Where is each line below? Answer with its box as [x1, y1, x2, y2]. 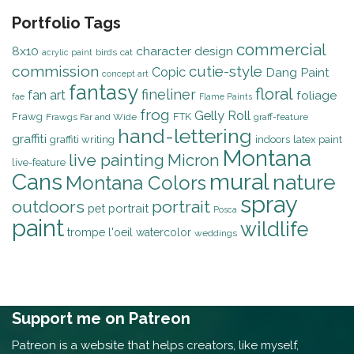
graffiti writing [50, 134, 115, 146]
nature [273, 170, 336, 195]
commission [12, 62, 99, 81]
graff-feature [254, 111, 308, 123]
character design [136, 43, 233, 59]
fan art [28, 88, 66, 104]
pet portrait [88, 201, 149, 216]
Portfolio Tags [12, 13, 121, 33]
